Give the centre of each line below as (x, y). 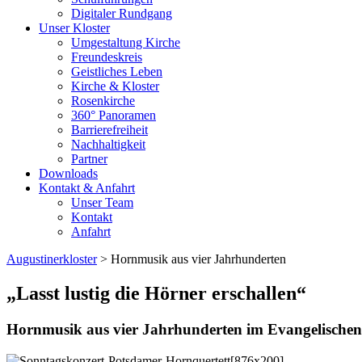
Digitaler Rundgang (122, 13)
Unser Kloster (74, 28)
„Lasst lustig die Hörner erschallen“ (156, 293)
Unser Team (102, 202)
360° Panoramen (114, 115)
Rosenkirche (103, 101)
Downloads (68, 173)
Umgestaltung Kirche (126, 42)
